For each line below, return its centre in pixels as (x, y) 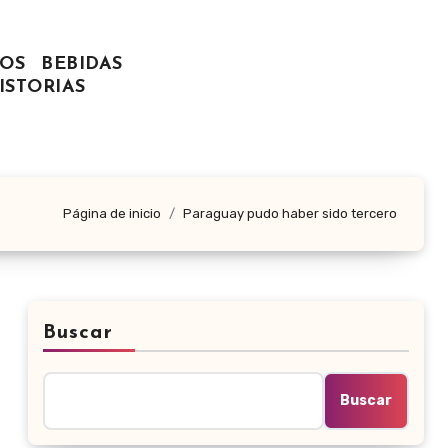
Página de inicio (112, 214)
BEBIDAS (82, 65)
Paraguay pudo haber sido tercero (290, 214)
